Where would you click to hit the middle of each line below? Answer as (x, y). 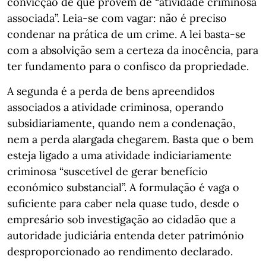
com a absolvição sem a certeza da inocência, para (133, 50)
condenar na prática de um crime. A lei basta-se (126, 34)
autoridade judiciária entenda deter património (126, 235)
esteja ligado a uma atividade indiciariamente (119, 155)
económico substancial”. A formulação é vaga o (123, 187)
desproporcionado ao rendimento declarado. (120, 251)
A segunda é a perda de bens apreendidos (111, 91)
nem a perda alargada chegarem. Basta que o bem (130, 139)
